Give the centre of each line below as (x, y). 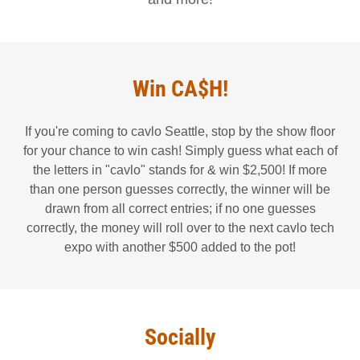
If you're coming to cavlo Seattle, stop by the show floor (180, 131)
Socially (180, 337)
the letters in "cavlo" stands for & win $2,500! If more (180, 170)
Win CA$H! (180, 88)
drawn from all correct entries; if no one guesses (180, 208)
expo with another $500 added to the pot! (180, 247)
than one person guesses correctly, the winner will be (180, 189)
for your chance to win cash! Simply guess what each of (180, 150)
